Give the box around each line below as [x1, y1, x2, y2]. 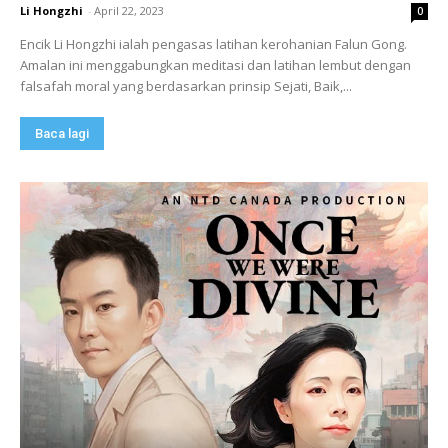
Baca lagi [35, 125, 89, 141]
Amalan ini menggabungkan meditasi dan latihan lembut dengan [20, 55, 411, 74]
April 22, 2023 [94, 2, 164, 18]
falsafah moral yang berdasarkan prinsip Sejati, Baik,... [20, 76, 352, 95]
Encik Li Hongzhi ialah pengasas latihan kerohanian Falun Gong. [20, 34, 407, 53]
